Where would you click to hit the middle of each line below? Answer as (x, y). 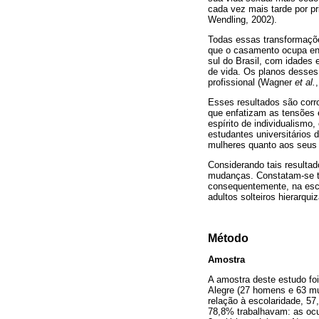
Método (228, 238)
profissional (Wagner (250, 82)
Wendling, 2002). (242, 19)
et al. (304, 82)
